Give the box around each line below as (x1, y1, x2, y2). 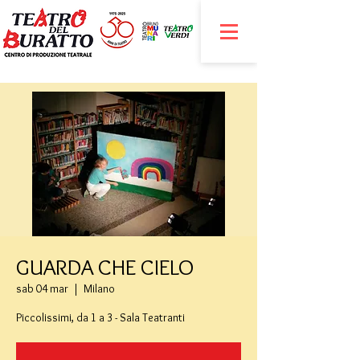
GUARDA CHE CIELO (16, 253, 194, 280)
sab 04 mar (16, 281, 68, 296)
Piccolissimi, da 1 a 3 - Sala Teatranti (16, 310, 185, 325)
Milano (84, 281, 115, 296)
